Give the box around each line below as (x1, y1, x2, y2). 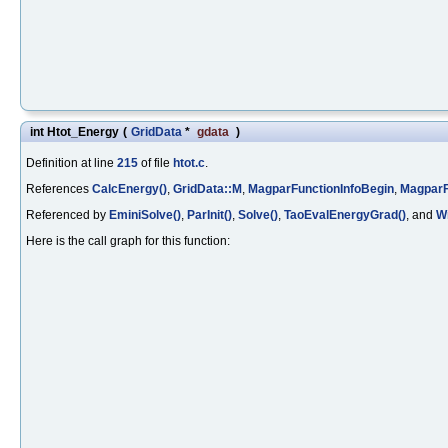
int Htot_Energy (30, 124, 119, 139)
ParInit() (187, 207, 232, 222)
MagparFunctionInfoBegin (248, 181, 394, 196)
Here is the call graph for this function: (26, 233, 230, 248)
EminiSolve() (109, 207, 181, 222)
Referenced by (26, 207, 109, 222)
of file (138, 155, 173, 170)
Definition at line (26, 155, 117, 170)
